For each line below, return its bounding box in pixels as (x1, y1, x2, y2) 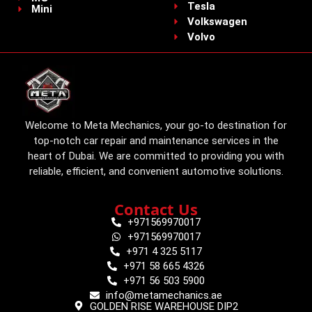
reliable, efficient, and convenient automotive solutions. (29, 164, 283, 178)
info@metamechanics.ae (105, 289, 222, 302)
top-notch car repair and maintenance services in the (33, 134, 279, 147)
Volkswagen (187, 15, 247, 29)
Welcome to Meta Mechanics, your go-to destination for (25, 118, 287, 132)
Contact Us (114, 198, 198, 220)
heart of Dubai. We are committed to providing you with (28, 149, 284, 162)
